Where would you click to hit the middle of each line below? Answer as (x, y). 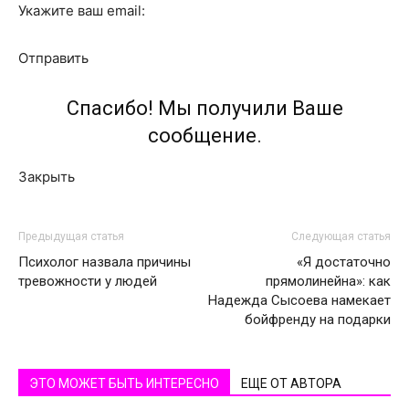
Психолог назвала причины (105, 262)
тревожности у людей (88, 281)
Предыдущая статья (71, 236)
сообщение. (204, 136)
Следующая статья (341, 236)
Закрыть (47, 177)
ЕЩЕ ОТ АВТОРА (291, 383)
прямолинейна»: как (328, 281)
